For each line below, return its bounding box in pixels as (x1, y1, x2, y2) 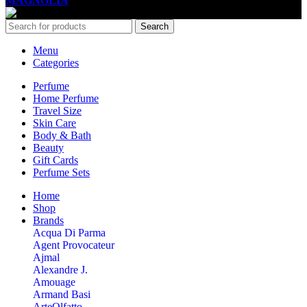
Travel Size (33, 104, 82, 116)
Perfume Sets (33, 166, 90, 178)
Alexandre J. (33, 263, 88, 275)
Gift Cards (33, 153, 78, 166)
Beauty (33, 141, 64, 153)
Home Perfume (33, 92, 99, 104)
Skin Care (33, 116, 76, 129)
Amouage (33, 275, 75, 288)
